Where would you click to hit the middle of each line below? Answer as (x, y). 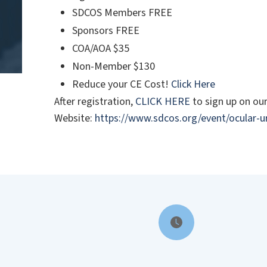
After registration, (95, 102)
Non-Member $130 (114, 66)
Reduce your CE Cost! (122, 84)
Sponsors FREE (106, 31)
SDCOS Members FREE (122, 13)
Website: (75, 118)
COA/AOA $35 (101, 49)
